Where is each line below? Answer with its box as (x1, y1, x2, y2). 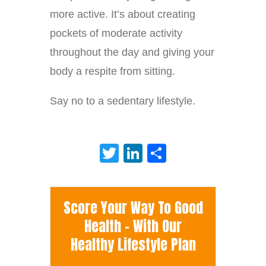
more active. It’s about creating (50, 8, 195, 21)
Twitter (119, 142, 175, 164)
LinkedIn (142, 142, 215, 164)
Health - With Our (84, 216, 182, 237)
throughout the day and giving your (50, 46, 214, 59)
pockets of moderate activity (50, 27, 182, 40)
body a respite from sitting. (50, 65, 175, 78)
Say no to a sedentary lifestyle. (50, 95, 195, 107)
